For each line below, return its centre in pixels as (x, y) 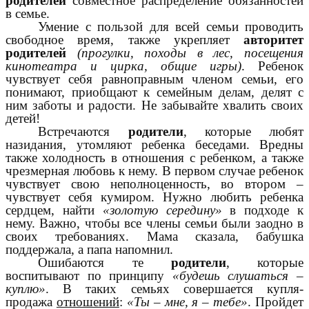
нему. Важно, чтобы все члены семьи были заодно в (154, 223)
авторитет (273, 40)
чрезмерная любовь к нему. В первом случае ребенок (154, 171)
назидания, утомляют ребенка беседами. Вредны (154, 145)
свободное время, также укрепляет (124, 40)
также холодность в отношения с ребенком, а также (154, 158)
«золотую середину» (162, 210)
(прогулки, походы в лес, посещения (190, 53)
